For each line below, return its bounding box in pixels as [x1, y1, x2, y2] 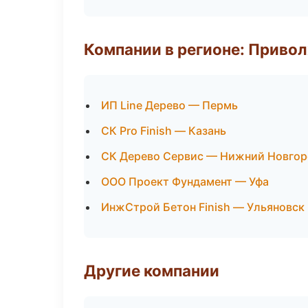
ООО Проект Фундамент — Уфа [101, 175, 269, 188]
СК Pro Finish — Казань [101, 124, 226, 137]
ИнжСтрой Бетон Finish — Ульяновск [101, 200, 305, 214]
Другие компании [84, 261, 219, 280]
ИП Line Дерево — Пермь [101, 98, 238, 112]
